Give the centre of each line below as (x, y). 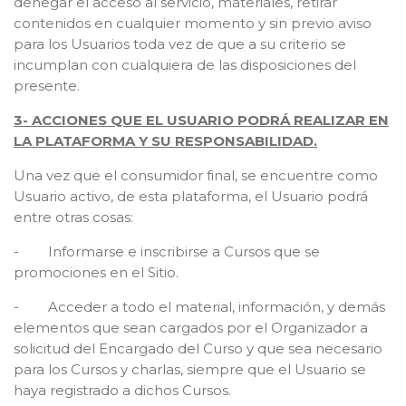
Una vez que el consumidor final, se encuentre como (196, 175)
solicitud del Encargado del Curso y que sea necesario (198, 348)
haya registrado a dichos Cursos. (122, 390)
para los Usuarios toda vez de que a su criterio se (180, 43)
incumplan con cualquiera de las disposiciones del (185, 64)
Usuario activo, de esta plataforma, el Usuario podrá (191, 196)
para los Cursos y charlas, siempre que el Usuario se (190, 369)
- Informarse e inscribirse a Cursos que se (167, 251)
